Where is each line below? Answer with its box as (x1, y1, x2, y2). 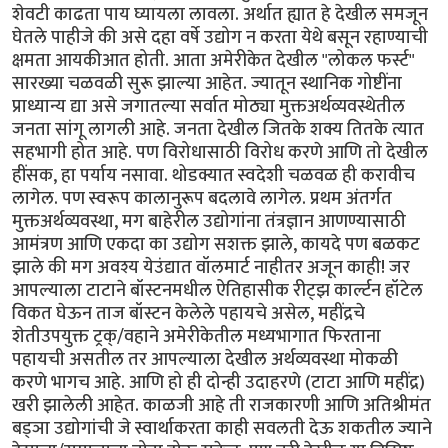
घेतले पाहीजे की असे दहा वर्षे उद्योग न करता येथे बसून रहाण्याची (12, 21, 428, 53)
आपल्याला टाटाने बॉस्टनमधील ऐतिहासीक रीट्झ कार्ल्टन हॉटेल (12, 274, 423, 306)
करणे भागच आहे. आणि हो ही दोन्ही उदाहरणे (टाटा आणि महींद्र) (12, 366, 425, 398)
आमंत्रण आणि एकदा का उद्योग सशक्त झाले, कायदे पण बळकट (12, 228, 420, 260)
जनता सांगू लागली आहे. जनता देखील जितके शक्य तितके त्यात (12, 113, 424, 145)
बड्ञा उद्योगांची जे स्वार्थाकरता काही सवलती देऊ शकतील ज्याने (12, 412, 432, 444)
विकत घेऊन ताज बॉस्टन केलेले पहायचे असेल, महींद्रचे (12, 297, 365, 329)
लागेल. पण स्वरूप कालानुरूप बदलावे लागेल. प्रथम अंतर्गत (12, 182, 392, 214)
